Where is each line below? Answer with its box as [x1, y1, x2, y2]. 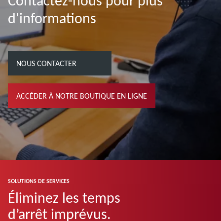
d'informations [8, 9, 96, 28]
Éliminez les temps [8, 188, 120, 207]
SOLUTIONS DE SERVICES [8, 177, 70, 184]
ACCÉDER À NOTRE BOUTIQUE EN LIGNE [16, 91, 147, 101]
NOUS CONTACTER [16, 58, 76, 68]
